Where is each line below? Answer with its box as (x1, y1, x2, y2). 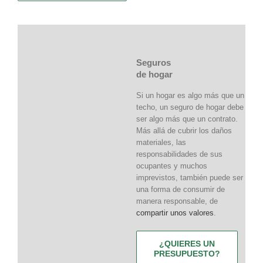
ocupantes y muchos (136, 161, 207, 170)
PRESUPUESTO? (153, 248, 220, 258)
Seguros (136, 58, 171, 68)
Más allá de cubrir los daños (136, 126, 232, 135)
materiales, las (136, 137, 186, 147)
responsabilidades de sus (136, 149, 222, 159)
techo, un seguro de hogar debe (136, 102, 244, 112)
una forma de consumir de (136, 184, 225, 194)
